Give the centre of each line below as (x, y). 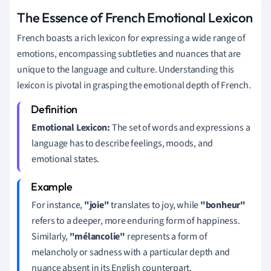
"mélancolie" (97, 236)
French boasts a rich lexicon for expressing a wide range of (132, 38)
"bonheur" (223, 205)
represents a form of (166, 236)
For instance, (58, 205)
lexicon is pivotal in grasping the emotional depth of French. (134, 85)
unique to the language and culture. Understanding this (126, 69)
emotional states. (66, 159)
